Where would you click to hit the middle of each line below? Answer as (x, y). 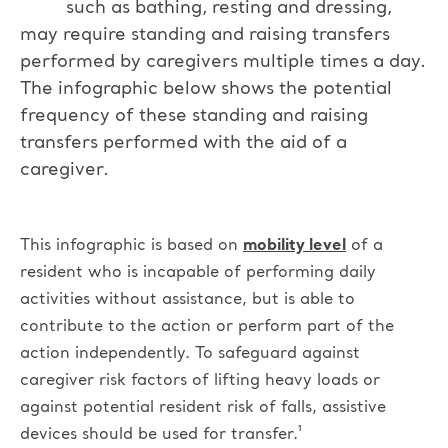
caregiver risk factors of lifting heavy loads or (200, 380)
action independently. (107, 353)
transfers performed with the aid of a (183, 142)
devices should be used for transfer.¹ (161, 434)
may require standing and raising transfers (205, 34)
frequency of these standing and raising (194, 115)
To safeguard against (277, 353)
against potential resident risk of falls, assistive (203, 407)
